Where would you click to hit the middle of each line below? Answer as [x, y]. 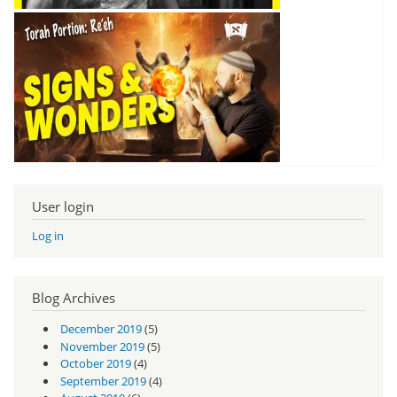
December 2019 [101, 329]
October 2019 [95, 364]
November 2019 [102, 346]
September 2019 [103, 381]
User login [63, 206]
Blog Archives [74, 297]
